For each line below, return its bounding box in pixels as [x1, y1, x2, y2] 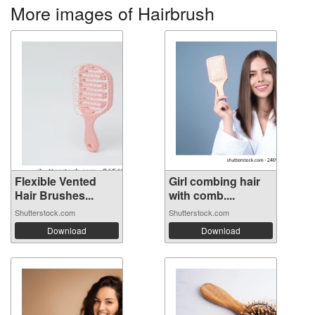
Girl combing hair [169, 172, 260, 189]
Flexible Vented [15, 172, 96, 189]
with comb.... [169, 186, 235, 203]
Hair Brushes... [15, 186, 94, 203]
